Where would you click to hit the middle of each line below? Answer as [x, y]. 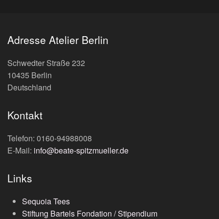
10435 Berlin [30, 75]
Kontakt [25, 115]
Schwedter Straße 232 [46, 63]
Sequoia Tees [46, 201]
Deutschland [29, 87]
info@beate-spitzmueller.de [81, 150]
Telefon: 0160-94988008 [50, 138]
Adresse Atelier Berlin [58, 40]
